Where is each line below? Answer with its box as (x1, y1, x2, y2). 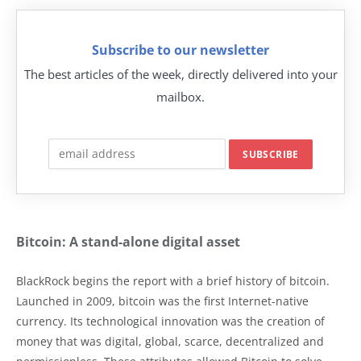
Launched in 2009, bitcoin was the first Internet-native (16, 293, 309, 309)
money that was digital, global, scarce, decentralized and (16, 334, 324, 349)
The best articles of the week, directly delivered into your (23, 65, 338, 82)
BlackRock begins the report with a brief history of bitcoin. (16, 273, 330, 288)
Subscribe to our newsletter (92, 40, 269, 59)
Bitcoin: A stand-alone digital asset (16, 233, 240, 251)
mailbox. (156, 88, 205, 105)
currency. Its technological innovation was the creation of (16, 313, 325, 329)
